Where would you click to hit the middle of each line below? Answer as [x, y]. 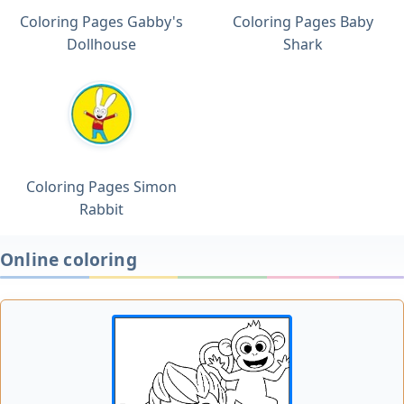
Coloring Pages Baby [303, 21]
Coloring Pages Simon [101, 186]
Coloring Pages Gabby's [101, 21]
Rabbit [101, 209]
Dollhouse [101, 44]
